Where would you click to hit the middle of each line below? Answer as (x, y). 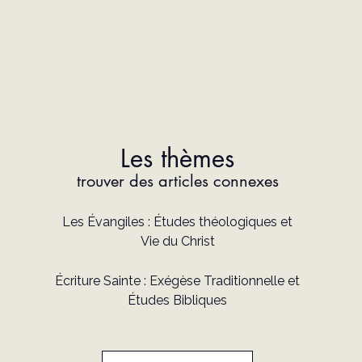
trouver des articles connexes (177, 181)
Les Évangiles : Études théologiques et (178, 222)
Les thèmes (178, 159)
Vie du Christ (177, 242)
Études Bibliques (178, 301)
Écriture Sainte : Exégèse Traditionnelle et (178, 281)
